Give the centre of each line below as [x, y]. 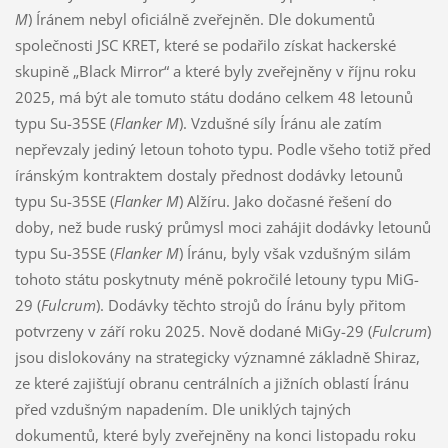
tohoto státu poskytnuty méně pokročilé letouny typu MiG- [216, 278]
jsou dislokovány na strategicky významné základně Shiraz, [217, 356]
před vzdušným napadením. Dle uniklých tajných [182, 408]
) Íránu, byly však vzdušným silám [294, 252]
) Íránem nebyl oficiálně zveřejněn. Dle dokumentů [201, 18]
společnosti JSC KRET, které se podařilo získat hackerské [205, 44]
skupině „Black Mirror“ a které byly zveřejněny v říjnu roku [215, 70]
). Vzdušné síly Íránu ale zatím [280, 122]
